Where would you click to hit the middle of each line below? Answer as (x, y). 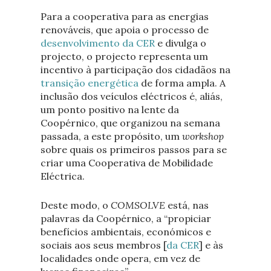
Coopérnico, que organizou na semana (130, 123)
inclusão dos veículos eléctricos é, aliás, (131, 96)
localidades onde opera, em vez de (120, 258)
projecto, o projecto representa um (124, 57)
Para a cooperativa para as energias (124, 17)
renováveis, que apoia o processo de (124, 30)
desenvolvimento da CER (97, 43)
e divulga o (180, 43)
